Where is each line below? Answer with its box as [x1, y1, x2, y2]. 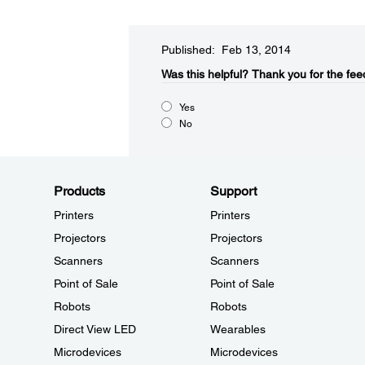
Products [54, 183, 105, 200]
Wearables [209, 323, 266, 336]
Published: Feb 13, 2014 [161, 43, 291, 57]
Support [209, 183, 257, 200]
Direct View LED [54, 323, 136, 336]
